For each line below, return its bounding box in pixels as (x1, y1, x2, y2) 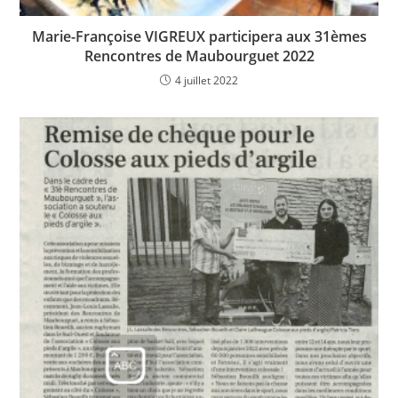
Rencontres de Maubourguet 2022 (84, 45, 314, 66)
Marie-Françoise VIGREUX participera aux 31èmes (31, 26, 367, 46)
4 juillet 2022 (175, 72, 238, 88)
